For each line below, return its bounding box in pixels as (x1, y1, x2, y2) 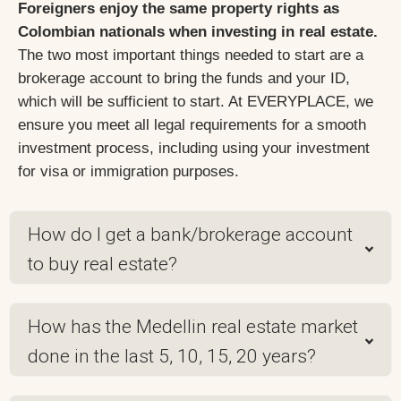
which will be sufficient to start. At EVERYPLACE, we (18, 92, 373, 110)
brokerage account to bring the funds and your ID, (18, 69, 350, 87)
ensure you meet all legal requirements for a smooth (18, 115, 366, 133)
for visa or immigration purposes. (18, 162, 239, 180)
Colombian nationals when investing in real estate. (18, 22, 378, 40)
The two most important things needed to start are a (18, 46, 363, 64)
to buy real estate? (28, 252, 177, 275)
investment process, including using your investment (18, 139, 370, 157)
